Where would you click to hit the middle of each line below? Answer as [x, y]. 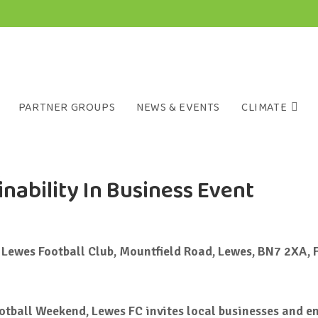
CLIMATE [264, 108]
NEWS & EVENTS [178, 108]
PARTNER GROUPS [67, 108]
